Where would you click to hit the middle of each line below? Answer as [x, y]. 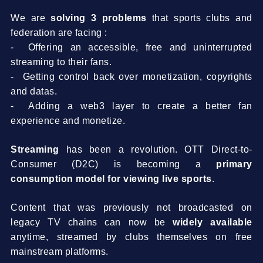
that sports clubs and [199, 18]
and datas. [34, 91]
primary [234, 164]
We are [31, 18]
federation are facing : [59, 33]
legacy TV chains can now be [92, 222]
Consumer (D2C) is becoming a [114, 164]
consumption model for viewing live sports [111, 179]
